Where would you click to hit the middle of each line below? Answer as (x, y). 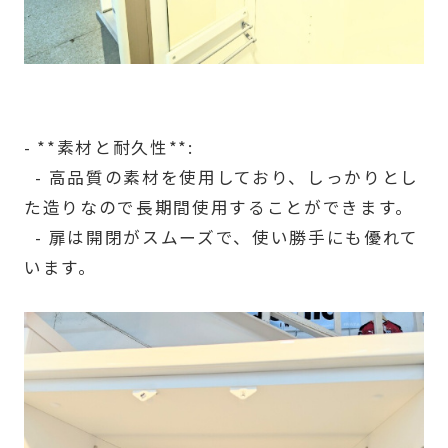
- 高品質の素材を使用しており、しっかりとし (221, 177)
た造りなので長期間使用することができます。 (218, 207)
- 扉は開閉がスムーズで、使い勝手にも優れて (221, 237)
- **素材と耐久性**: (108, 147)
